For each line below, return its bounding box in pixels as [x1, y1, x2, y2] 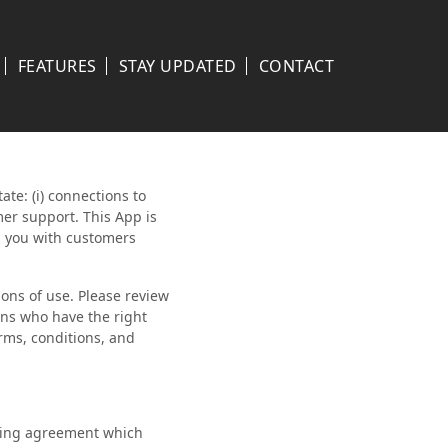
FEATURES [17, 55, 97, 78]
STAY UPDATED [118, 55, 237, 78]
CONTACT [258, 55, 334, 78]
